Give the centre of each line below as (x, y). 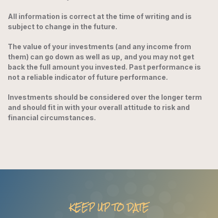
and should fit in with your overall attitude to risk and (99, 108)
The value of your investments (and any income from (100, 47)
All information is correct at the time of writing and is (100, 17)
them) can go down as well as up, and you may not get (101, 57)
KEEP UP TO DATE (109, 208)
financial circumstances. (52, 118)
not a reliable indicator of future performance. (88, 77)
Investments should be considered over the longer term (105, 97)
